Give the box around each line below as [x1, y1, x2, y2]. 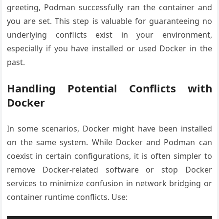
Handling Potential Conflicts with [7, 80, 212, 95]
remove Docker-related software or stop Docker [7, 164, 212, 175]
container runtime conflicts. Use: [7, 191, 128, 202]
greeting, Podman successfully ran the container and [7, 1, 212, 13]
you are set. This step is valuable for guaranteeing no [7, 15, 212, 26]
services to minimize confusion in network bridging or [7, 177, 212, 189]
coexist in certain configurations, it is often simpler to [7, 150, 212, 161]
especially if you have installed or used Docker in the [7, 43, 212, 54]
